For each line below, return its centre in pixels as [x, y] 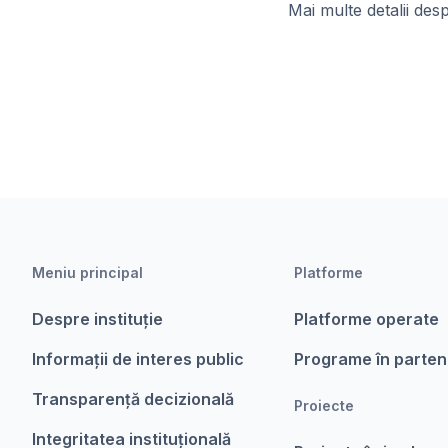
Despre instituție [97, 319]
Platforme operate [367, 319]
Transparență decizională [133, 399]
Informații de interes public [138, 359]
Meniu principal [87, 272]
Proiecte [324, 405]
